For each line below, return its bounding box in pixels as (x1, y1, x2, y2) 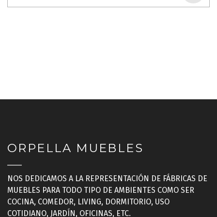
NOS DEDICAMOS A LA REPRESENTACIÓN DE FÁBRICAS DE (7, 174, 207, 183)
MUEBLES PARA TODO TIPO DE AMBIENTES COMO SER (7, 186, 194, 195)
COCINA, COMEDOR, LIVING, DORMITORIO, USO (7, 197, 170, 206)
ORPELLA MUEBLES (7, 141, 143, 155)
